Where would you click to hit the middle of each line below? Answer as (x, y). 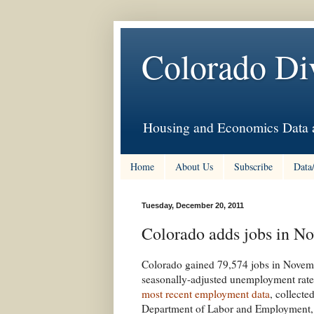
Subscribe (253, 167)
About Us (194, 167)
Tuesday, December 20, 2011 (193, 205)
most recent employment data (206, 294)
